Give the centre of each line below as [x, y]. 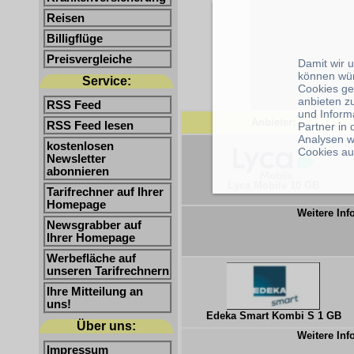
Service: [106, 81]
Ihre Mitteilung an [95, 292]
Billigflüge [75, 39]
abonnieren [78, 171]
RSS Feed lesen [90, 126]
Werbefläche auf [91, 258]
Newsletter [76, 159]
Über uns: [106, 326]
